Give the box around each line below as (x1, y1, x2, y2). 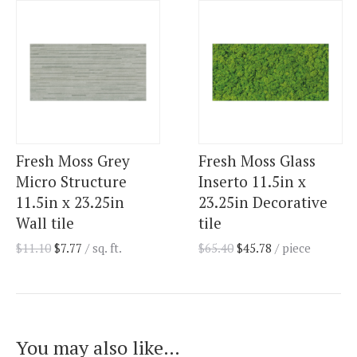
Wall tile (16, 212, 74, 233)
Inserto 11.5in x (198, 171, 306, 191)
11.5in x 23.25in (16, 191, 124, 212)
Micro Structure (16, 171, 127, 191)
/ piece (272, 239, 311, 256)
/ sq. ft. (85, 239, 122, 256)
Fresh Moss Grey (16, 150, 130, 171)
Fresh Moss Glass (198, 150, 316, 171)
